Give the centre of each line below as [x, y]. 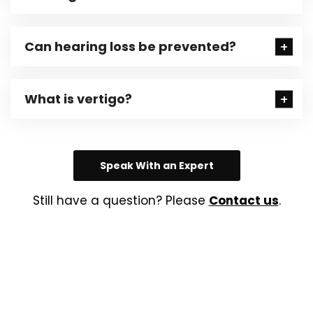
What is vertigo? [78, 99]
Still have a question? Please [121, 201]
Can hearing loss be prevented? [130, 46]
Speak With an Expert [156, 166]
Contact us [243, 201]
